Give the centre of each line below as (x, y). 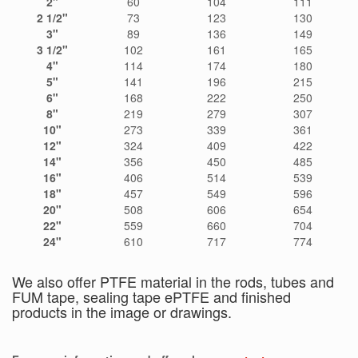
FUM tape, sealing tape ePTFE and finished (151, 297)
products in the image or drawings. (122, 312)
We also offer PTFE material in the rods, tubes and (173, 282)
